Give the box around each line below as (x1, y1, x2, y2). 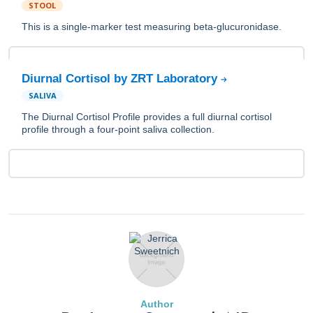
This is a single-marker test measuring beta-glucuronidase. (22, 21, 282, 32)
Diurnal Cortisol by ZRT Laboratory (22, 72, 221, 85)
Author (140, 298, 173, 310)
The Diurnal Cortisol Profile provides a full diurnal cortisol (22, 111, 272, 122)
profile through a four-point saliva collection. (22, 124, 214, 135)
